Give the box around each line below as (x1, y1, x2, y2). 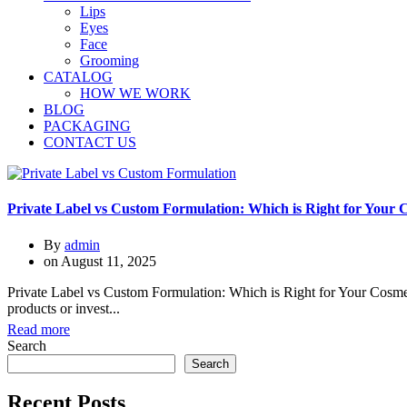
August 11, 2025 (61, 253, 156, 269)
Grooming (80, 53, 139, 68)
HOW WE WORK (80, 85, 191, 101)
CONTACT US (44, 134, 136, 150)
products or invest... (7, 300, 120, 316)
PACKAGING (44, 118, 131, 134)
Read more (7, 321, 70, 337)
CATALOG (44, 69, 113, 84)
